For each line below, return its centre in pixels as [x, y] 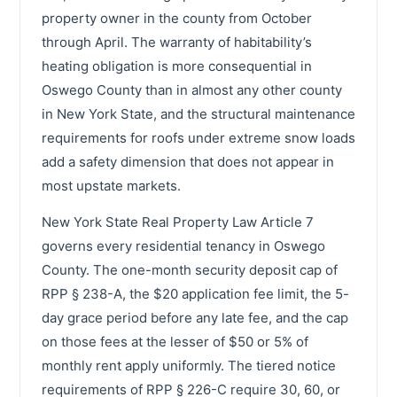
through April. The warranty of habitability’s [177, 42]
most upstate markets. [111, 185]
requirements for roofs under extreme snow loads [198, 137]
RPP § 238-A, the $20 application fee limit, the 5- [195, 293]
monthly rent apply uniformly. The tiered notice [189, 365]
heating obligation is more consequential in [177, 66]
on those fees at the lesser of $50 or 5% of [175, 341]
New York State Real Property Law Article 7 [178, 222]
